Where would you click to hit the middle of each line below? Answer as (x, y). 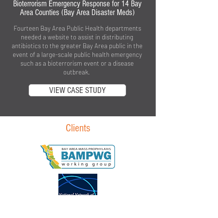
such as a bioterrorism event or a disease (77, 63)
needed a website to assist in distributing (77, 37)
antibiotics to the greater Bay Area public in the (77, 46)
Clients (78, 128)
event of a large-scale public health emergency (77, 54)
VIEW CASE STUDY (77, 90)
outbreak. (77, 72)
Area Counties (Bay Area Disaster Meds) (77, 12)
